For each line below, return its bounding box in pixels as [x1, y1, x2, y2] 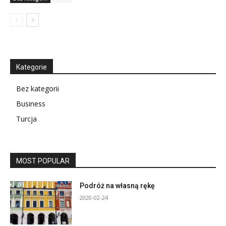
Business [16, 99, 45, 109]
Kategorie [16, 63, 47, 72]
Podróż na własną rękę [80, 182, 155, 190]
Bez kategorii [16, 84, 59, 94]
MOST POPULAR [16, 157, 70, 165]
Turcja [16, 114, 37, 124]
